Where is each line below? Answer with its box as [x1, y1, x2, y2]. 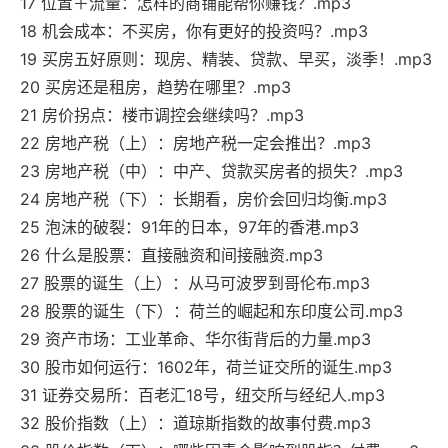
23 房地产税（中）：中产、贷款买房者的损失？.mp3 [20, 161, 403, 182]
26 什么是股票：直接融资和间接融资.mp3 [20, 245, 323, 266]
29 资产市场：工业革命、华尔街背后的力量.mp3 [20, 329, 371, 350]
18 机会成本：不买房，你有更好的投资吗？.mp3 [20, 21, 368, 42]
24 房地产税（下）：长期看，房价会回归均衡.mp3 [20, 189, 387, 210]
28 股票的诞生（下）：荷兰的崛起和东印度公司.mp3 [20, 301, 403, 322]
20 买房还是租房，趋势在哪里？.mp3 [20, 77, 291, 98]
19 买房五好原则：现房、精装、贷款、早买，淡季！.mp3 [20, 49, 432, 70]
